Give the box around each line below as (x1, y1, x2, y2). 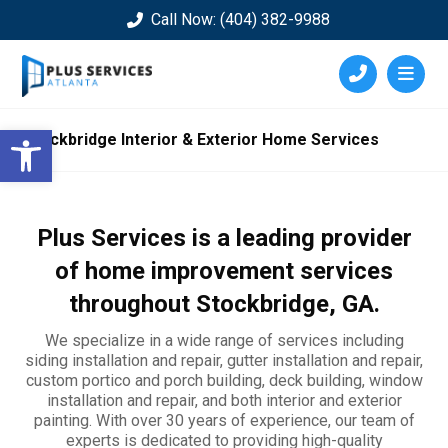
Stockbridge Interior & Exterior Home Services (24, 130, 380, 149)
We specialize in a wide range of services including (44, 331, 404, 350)
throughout (68, 290, 196, 318)
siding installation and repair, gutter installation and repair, (25, 351, 423, 370)
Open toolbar (9, 120, 186, 158)
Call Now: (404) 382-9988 (150, 10, 330, 29)
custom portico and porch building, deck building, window (25, 371, 423, 390)
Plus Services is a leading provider (36, 224, 412, 252)
